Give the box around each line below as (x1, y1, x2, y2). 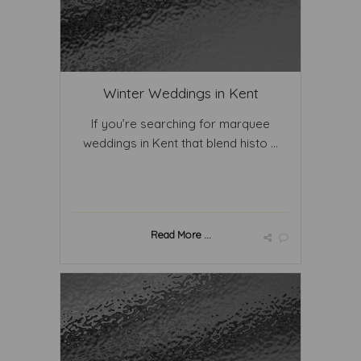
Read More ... (150, 228, 211, 241)
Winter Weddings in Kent (102, 85, 259, 102)
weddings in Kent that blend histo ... (83, 135, 278, 151)
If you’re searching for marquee (91, 116, 270, 131)
